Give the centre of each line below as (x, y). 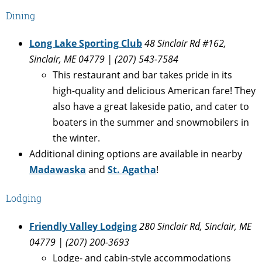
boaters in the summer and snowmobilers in (151, 122)
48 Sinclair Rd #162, (185, 43)
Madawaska (58, 170)
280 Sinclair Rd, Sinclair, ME (195, 226)
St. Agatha (132, 170)
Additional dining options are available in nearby (136, 154)
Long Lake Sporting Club (86, 43)
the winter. (76, 138)
